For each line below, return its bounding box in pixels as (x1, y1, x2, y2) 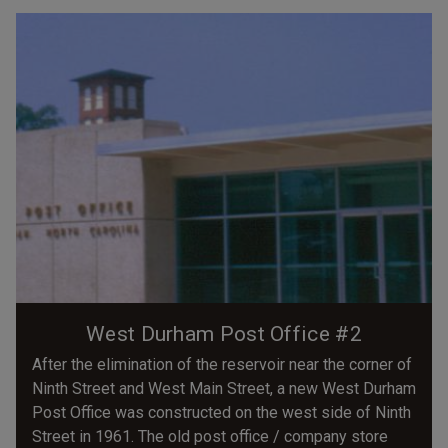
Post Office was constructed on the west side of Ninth (32, 402, 411, 422)
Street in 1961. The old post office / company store (32, 426, 388, 446)
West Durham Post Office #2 (86, 321, 362, 346)
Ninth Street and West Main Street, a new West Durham (32, 378, 416, 398)
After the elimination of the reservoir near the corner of (32, 354, 412, 374)
